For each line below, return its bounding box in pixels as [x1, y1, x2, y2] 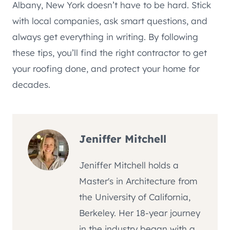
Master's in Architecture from [79, 176, 197, 187]
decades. [12, 79, 50, 90]
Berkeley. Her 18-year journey [79, 207, 200, 219]
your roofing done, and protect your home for [12, 63, 200, 74]
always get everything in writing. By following [12, 31, 198, 42]
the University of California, [79, 191, 190, 203]
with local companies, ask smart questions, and [12, 15, 207, 26]
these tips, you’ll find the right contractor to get [12, 47, 207, 58]
